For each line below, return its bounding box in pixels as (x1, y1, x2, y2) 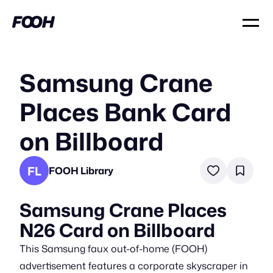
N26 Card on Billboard (19, 217, 215, 243)
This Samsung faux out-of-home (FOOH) (19, 242, 207, 255)
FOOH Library (49, 163, 113, 177)
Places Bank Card (19, 94, 231, 129)
